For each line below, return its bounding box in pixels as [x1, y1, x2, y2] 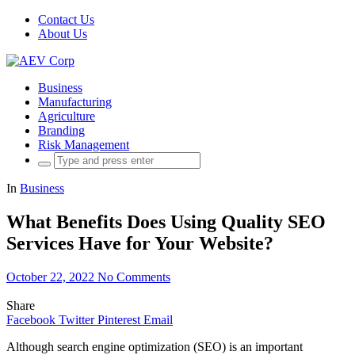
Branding [38, 124, 85, 137]
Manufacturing [38, 95, 112, 109]
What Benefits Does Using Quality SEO [6, 211, 326, 232]
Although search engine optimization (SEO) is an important [6, 339, 303, 353]
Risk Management [38, 138, 129, 151]
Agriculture [38, 109, 95, 123]
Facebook [6, 312, 55, 326]
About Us [38, 27, 87, 40]
